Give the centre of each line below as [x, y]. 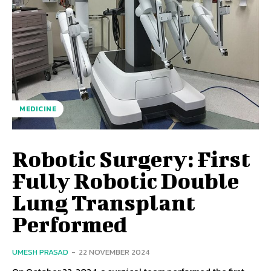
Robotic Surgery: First [131, 158]
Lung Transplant [104, 202]
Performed [73, 224]
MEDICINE [38, 109]
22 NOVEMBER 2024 [114, 252]
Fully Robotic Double [126, 180]
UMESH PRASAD [40, 252]
